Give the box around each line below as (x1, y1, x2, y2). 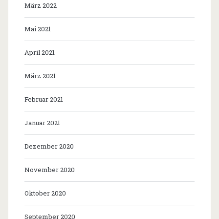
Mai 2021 (24, 24, 51, 33)
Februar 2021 (24, 94, 63, 104)
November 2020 (24, 165, 75, 174)
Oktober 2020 (24, 188, 66, 197)
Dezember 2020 (24, 141, 74, 151)
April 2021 (24, 47, 55, 57)
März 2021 (24, 71, 56, 80)
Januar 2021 (24, 118, 60, 127)
